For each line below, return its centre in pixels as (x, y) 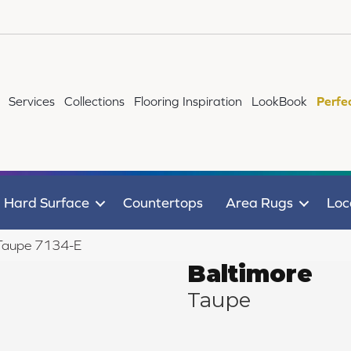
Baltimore (250, 274)
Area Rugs (259, 203)
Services (32, 101)
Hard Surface (46, 203)
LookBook (280, 101)
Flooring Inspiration (188, 101)
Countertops (163, 203)
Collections (95, 101)
